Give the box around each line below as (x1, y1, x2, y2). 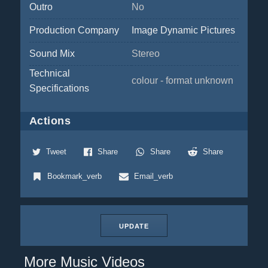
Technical (29, 68, 70, 78)
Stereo (131, 48, 160, 59)
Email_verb (133, 172, 173, 181)
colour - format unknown (131, 75, 233, 86)
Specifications (29, 83, 89, 93)
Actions (29, 115, 71, 127)
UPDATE (118, 223, 149, 230)
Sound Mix (29, 48, 75, 59)
